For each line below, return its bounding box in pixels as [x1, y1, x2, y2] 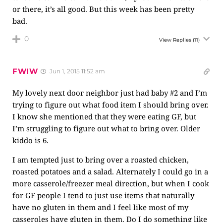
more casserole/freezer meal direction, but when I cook [12, 178, 209, 188]
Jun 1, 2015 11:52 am [48, 67, 105, 75]
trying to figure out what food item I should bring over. [12, 100, 209, 110]
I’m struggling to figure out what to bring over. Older [12, 123, 200, 133]
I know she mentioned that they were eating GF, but [12, 111, 196, 121]
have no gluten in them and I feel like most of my [12, 202, 188, 212]
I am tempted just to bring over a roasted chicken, [12, 155, 189, 165]
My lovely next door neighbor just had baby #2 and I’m [12, 88, 207, 98]
